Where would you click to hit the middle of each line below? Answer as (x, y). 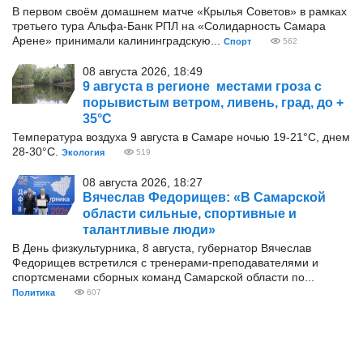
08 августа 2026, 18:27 (143, 182)
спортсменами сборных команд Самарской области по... (163, 277)
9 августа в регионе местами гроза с (202, 86)
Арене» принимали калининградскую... (118, 41)
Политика (34, 293)
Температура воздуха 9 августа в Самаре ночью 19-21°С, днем (181, 137)
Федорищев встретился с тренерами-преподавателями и (165, 263)
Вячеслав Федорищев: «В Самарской (204, 197)
